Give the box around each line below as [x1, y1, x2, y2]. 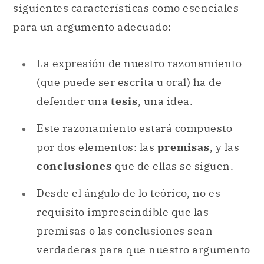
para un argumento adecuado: [13, 19, 171, 34]
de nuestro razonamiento [105, 56, 242, 70]
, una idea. [137, 94, 193, 108]
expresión [52, 56, 105, 70]
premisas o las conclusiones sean [37, 224, 213, 238]
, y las [209, 140, 239, 154]
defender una [37, 94, 111, 108]
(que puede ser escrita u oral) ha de [37, 75, 222, 89]
